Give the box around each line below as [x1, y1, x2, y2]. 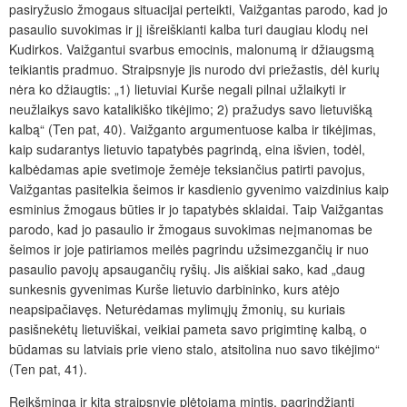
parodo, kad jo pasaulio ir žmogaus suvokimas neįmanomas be [9, 219, 372, 238]
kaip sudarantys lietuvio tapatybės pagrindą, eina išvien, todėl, [9, 139, 365, 158]
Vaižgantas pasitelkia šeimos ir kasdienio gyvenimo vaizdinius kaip [9, 179, 389, 198]
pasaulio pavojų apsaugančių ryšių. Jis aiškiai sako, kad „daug [9, 259, 365, 278]
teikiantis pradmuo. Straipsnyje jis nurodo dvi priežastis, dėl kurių [9, 59, 380, 78]
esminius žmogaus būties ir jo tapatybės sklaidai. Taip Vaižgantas [9, 199, 383, 218]
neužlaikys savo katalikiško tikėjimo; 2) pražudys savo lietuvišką [9, 99, 372, 118]
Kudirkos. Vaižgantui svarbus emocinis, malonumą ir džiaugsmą [9, 39, 374, 58]
